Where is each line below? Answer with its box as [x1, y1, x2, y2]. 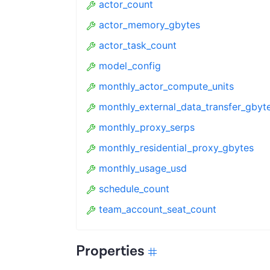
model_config [99, 60, 161, 72]
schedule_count [99, 183, 169, 195]
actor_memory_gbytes [99, 19, 200, 31]
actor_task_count [99, 39, 177, 51]
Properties [76, 242, 145, 260]
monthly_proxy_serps [99, 121, 195, 133]
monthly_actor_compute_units [99, 80, 234, 92]
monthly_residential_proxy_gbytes [99, 142, 254, 154]
